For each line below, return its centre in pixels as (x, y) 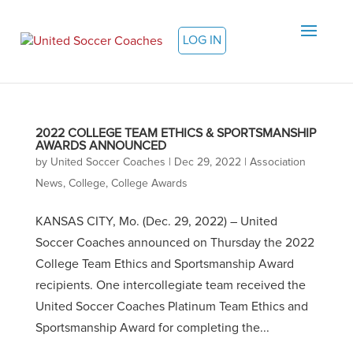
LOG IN (203, 41)
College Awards (149, 184)
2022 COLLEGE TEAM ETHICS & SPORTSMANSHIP (175, 133)
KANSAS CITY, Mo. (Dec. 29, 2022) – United (156, 221)
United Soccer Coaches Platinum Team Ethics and (171, 307)
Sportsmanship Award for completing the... (152, 328)
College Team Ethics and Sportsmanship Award (164, 264)
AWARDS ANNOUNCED (100, 146)
